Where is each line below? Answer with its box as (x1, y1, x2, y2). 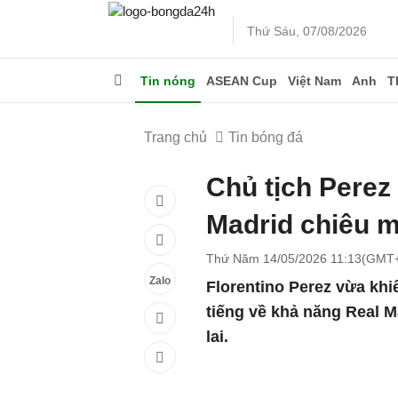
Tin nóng (140, 74, 195, 88)
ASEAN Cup (206, 74, 277, 88)
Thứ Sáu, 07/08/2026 (247, 24, 367, 38)
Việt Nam (288, 74, 341, 88)
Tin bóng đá (228, 130, 303, 145)
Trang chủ (144, 130, 207, 145)
